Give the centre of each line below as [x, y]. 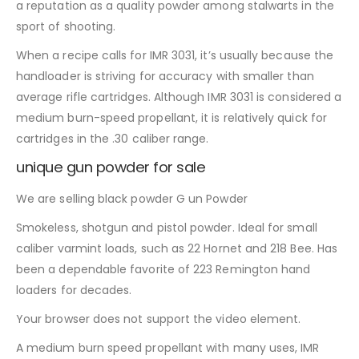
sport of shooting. [66, 27]
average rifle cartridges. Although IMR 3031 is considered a [179, 97]
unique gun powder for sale [111, 167]
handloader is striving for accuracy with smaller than [165, 77]
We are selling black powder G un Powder [132, 199]
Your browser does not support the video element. [159, 319]
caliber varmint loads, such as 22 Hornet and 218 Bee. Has [177, 249]
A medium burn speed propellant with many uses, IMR [168, 348]
